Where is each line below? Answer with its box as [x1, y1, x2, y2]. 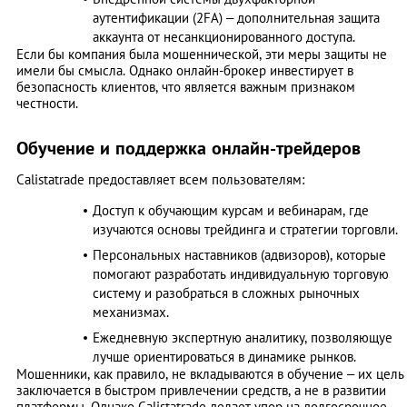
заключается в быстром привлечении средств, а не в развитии [16, 382, 386, 400]
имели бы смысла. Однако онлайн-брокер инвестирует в [16, 62, 353, 80]
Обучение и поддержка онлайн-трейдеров [16, 136, 361, 161]
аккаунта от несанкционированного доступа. [93, 28, 355, 46]
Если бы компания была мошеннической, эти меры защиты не [16, 45, 387, 64]
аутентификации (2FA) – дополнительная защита [93, 9, 380, 27]
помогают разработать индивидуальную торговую [93, 265, 389, 283]
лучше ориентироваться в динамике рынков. [93, 348, 356, 366]
